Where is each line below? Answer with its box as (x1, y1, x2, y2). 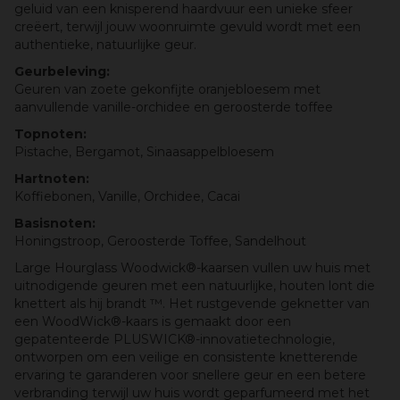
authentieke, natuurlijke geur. (14, 37, 196, 53)
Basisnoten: (14, 215, 96, 231)
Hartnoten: (14, 171, 89, 187)
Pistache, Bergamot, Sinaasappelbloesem (14, 144, 274, 160)
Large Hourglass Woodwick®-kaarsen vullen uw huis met (14, 260, 371, 276)
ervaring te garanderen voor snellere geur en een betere (14, 367, 366, 383)
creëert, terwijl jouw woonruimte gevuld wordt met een (14, 19, 361, 35)
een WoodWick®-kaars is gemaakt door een (14, 313, 291, 329)
